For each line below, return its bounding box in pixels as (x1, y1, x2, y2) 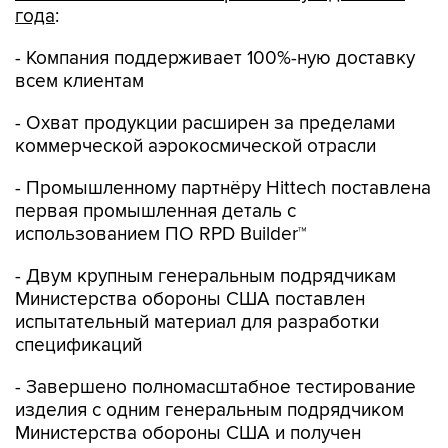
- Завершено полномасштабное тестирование (15, 375, 416, 399)
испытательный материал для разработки (15, 310, 379, 334)
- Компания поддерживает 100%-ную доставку (15, 46, 415, 70)
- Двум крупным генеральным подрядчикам (15, 264, 396, 288)
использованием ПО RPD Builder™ (15, 222, 307, 246)
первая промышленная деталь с (15, 199, 296, 223)
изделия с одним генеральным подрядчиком (15, 398, 404, 422)
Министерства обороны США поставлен (15, 287, 365, 311)
